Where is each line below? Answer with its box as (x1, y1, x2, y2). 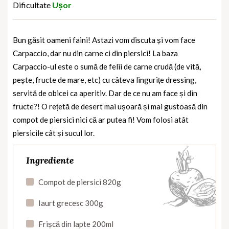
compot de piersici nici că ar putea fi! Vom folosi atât (13, 114, 189, 124)
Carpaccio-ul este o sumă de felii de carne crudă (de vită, (13, 61, 201, 71)
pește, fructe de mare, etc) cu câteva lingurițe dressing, (13, 75, 196, 84)
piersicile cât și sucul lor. (13, 128, 95, 138)
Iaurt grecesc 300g (38, 198, 103, 208)
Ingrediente (26, 154, 74, 166)
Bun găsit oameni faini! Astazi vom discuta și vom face (13, 35, 195, 44)
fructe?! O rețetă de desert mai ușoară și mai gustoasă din (13, 101, 208, 111)
